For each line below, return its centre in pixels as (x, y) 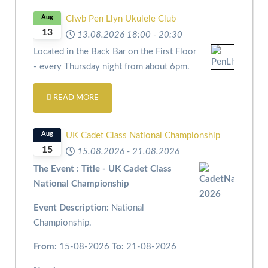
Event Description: (71, 208)
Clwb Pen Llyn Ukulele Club (121, 19)
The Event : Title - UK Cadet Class (103, 169)
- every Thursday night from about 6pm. (112, 67)
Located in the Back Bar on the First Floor (115, 52)
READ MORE (75, 98)
